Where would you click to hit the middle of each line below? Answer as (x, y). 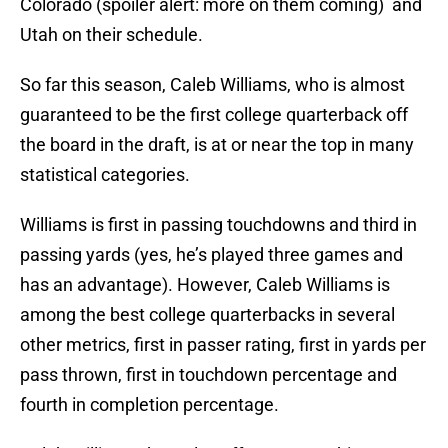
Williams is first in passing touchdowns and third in (218, 225)
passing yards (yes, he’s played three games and (211, 255)
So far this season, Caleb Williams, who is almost (212, 85)
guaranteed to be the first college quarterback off (214, 115)
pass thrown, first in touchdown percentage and (208, 375)
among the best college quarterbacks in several (207, 315)
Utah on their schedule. (111, 35)
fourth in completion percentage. (149, 405)
